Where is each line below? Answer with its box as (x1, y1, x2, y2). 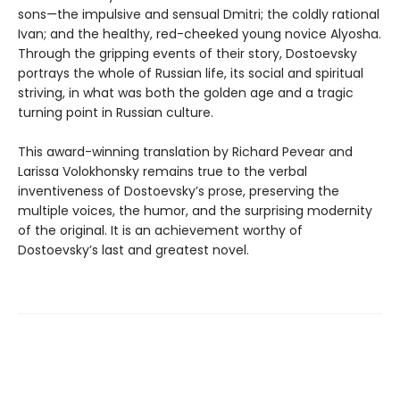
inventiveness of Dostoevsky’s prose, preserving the (18, 181, 339, 200)
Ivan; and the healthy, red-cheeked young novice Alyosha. (18, 24, 381, 43)
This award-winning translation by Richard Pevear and (18, 142, 353, 161)
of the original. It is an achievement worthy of (18, 221, 303, 239)
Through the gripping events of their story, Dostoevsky (18, 44, 357, 62)
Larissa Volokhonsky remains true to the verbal (18, 162, 307, 180)
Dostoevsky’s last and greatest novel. (18, 240, 249, 259)
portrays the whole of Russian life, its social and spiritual (18, 63, 363, 82)
